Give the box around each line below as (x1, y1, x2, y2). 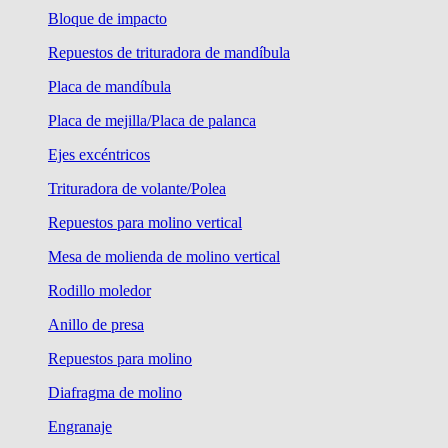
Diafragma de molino (48, 384, 182, 402)
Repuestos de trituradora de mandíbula (48, 44, 290, 62)
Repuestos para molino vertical (48, 214, 242, 232)
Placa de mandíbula (48, 78, 171, 96)
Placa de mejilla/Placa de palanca (48, 112, 256, 130)
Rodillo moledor (48, 282, 151, 300)
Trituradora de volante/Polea (48, 180, 226, 198)
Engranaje (48, 418, 112, 436)
